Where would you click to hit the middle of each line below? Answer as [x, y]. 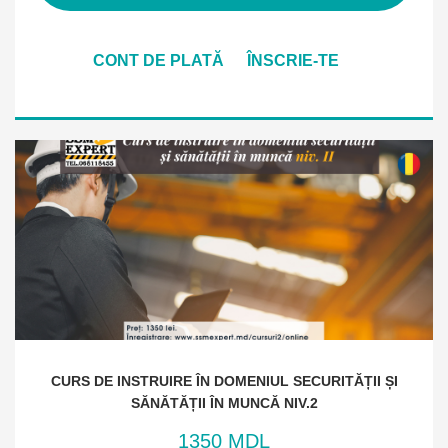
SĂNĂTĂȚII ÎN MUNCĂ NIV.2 [224, 403]
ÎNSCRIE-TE [292, 60]
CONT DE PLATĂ [158, 60]
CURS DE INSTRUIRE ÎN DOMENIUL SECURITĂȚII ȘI [224, 381]
